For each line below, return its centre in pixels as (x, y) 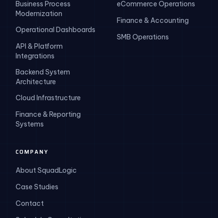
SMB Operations (143, 37)
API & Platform (39, 46)
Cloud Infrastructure (48, 98)
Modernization (39, 14)
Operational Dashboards (55, 30)
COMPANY (32, 152)
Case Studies (37, 187)
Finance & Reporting (48, 114)
